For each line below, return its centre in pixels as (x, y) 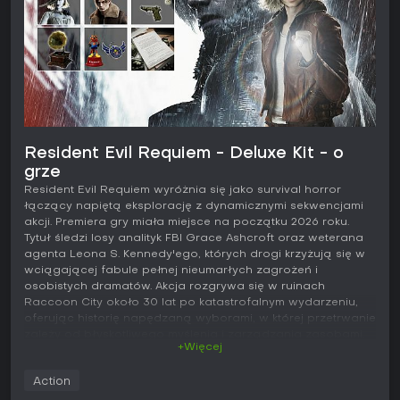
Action (52, 381)
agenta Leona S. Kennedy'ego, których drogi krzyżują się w (195, 254)
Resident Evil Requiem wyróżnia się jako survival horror (183, 190)
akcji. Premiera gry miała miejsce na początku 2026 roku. (187, 222)
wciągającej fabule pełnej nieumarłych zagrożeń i (171, 270)
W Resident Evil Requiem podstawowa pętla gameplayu (186, 388)
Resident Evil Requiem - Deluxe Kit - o (184, 154)
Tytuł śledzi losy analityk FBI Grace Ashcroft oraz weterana (194, 238)
